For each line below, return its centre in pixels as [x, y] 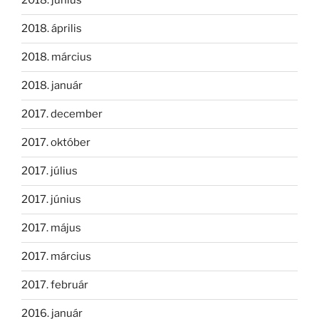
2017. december [62, 114]
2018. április [52, 29]
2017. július [49, 171]
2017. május [51, 228]
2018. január [52, 86]
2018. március [57, 57]
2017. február [55, 285]
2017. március [56, 257]
